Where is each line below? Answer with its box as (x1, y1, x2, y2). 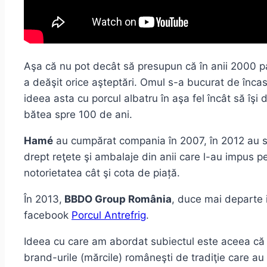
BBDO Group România (62, 193, 172, 206)
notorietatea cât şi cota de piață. (24, 167, 180, 179)
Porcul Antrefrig (72, 209, 146, 222)
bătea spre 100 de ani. (24, 108, 132, 121)
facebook (24, 209, 72, 222)
